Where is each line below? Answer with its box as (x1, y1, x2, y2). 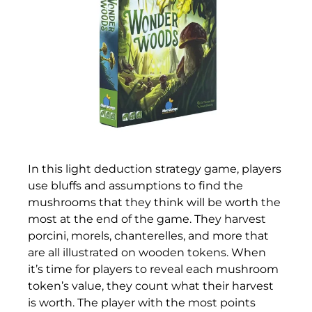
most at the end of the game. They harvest (28, 212, 266, 226)
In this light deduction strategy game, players (28, 162, 281, 175)
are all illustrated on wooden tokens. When (28, 245, 266, 259)
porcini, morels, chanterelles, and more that (28, 228, 269, 242)
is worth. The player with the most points (28, 295, 256, 309)
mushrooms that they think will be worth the (28, 195, 281, 209)
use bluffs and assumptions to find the (28, 178, 243, 192)
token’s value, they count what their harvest (28, 279, 274, 292)
